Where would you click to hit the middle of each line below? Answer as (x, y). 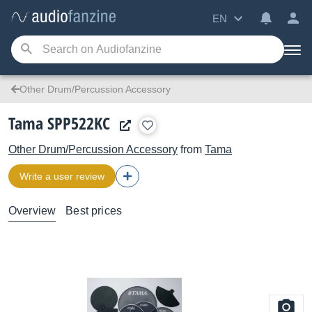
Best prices (94, 211)
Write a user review (62, 176)
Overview (32, 211)
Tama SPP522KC (59, 123)
